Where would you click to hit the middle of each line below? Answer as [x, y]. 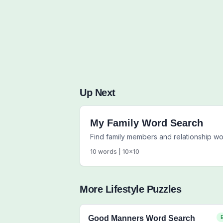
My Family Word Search [147, 123]
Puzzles [163, 189]
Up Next [98, 93]
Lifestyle [124, 189]
